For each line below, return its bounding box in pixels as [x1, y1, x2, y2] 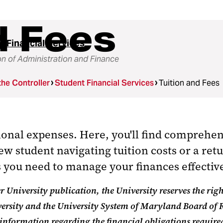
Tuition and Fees [159, 78, 220, 88]
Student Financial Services [55, 78, 154, 88]
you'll [111, 127, 139, 142]
